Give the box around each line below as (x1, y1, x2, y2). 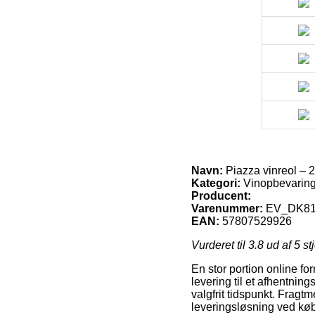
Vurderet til (191, 238, 248, 251)
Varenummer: (191, 202, 263, 214)
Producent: (191, 189, 251, 202)
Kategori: (191, 176, 240, 189)
